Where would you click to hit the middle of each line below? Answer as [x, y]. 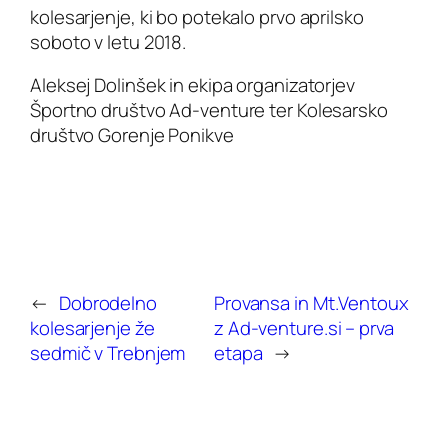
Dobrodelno [107, 302]
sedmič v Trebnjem [108, 352]
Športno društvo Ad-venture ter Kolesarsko [209, 110]
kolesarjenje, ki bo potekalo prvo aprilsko [197, 16]
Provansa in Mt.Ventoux [311, 302]
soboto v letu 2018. [108, 41]
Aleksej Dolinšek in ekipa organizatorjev [192, 85]
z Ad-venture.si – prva [303, 327]
